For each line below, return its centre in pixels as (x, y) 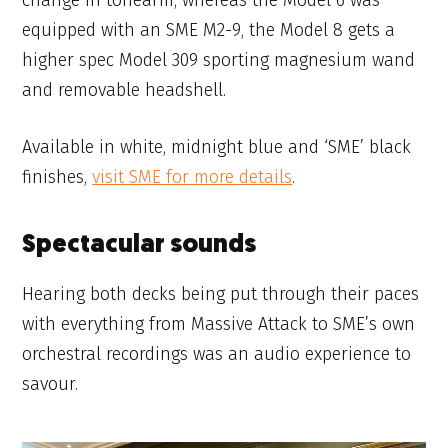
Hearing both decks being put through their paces (221, 294)
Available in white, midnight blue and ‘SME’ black (217, 147)
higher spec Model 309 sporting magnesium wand (219, 60)
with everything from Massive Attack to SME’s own (219, 324)
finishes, (57, 177)
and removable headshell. (124, 90)
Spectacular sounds (139, 246)
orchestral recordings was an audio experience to (217, 354)
